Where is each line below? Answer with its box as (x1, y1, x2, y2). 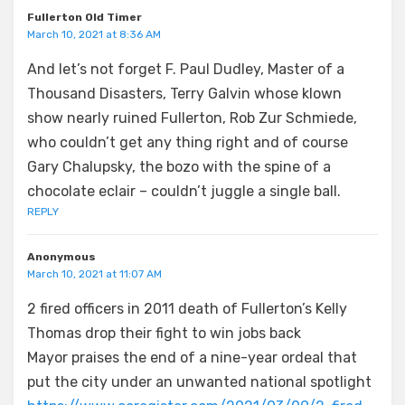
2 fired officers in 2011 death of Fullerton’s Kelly (27, 299, 347, 317)
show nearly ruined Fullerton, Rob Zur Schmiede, (27, 108, 357, 127)
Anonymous (27, 250, 96, 263)
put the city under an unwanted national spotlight (27, 372, 372, 391)
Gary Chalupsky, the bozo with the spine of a (27, 157, 331, 175)
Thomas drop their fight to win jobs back (27, 324, 301, 342)
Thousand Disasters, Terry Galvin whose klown (27, 84, 342, 102)
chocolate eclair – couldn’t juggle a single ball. (27, 182, 341, 200)
